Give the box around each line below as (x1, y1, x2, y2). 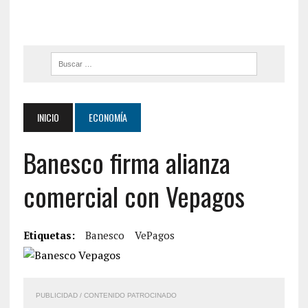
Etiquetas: (23, 228, 75, 242)
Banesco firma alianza (23, 143, 230, 181)
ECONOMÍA (88, 110, 127, 124)
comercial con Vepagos (23, 177, 245, 215)
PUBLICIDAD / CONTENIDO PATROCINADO (35, 291, 177, 299)
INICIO (36, 110, 59, 124)
